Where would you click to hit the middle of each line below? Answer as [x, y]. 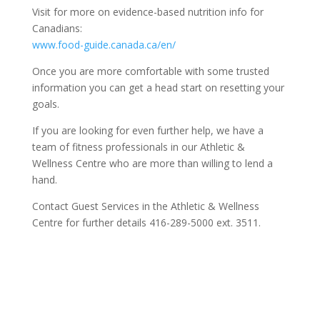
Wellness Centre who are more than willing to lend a [152, 164]
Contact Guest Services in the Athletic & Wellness [145, 206]
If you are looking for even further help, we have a [147, 131]
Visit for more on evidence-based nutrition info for [147, 12]
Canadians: [58, 29]
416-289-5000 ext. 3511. [205, 223]
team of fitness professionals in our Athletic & [138, 147]
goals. [45, 104]
